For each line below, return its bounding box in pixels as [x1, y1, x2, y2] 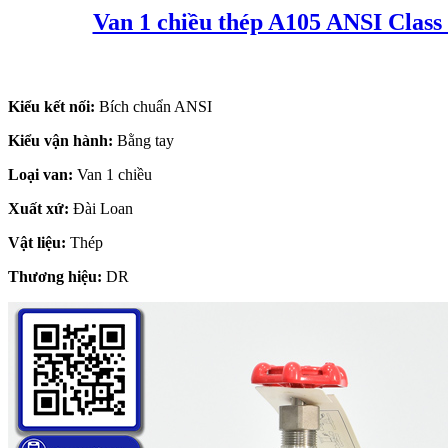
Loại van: [8, 165, 73, 183]
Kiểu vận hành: [8, 131, 113, 149]
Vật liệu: [8, 233, 66, 251]
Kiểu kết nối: [8, 97, 95, 115]
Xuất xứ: [8, 199, 69, 217]
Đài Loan [69, 199, 133, 217]
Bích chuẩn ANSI [95, 97, 212, 115]
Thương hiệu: [8, 267, 102, 285]
